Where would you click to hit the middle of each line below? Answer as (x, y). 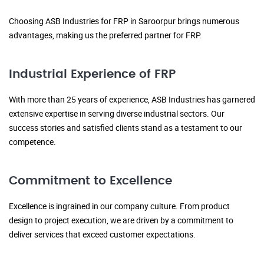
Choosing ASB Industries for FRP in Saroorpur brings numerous (124, 21)
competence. (32, 142)
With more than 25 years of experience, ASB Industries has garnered (132, 100)
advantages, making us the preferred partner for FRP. (105, 35)
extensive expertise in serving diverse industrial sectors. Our (117, 114)
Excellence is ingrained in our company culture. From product (119, 206)
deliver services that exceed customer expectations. (102, 235)
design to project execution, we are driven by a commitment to (121, 220)
